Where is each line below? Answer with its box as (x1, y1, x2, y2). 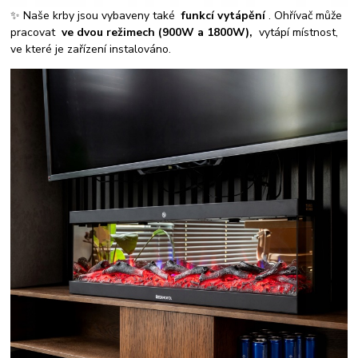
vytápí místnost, (253, 25, 339, 41)
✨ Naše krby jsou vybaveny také (10, 8, 182, 24)
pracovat (10, 25, 62, 41)
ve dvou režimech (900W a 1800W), (62, 25, 253, 41)
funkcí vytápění (181, 8, 266, 24)
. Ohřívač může (265, 8, 343, 24)
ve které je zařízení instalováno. (10, 42, 172, 58)
